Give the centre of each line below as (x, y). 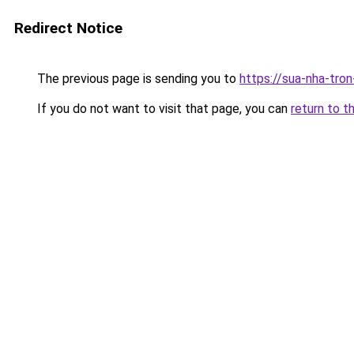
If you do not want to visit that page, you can (162, 109)
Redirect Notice (68, 28)
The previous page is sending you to (137, 79)
